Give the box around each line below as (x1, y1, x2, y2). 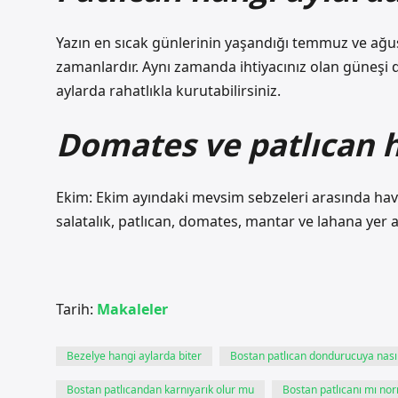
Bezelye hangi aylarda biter (67, 348, 202, 363)
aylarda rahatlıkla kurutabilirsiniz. (56, 81, 281, 100)
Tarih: (56, 299, 97, 319)
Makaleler (97, 299, 168, 319)
